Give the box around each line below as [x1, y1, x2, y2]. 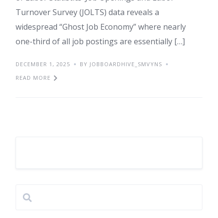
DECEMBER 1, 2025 [16, 60, 70, 68]
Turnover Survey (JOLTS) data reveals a [16, 7, 159, 18]
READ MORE [16, 74, 51, 81]
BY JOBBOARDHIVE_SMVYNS [80, 60, 162, 68]
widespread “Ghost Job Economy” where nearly [16, 21, 186, 32]
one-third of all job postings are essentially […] [16, 36, 185, 47]
